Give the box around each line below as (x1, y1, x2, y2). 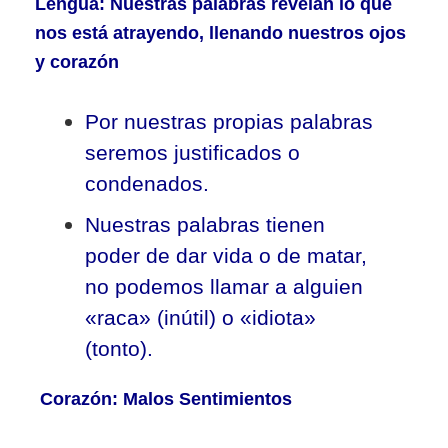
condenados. (85, 172, 209, 195)
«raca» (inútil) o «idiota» (85, 306, 316, 329)
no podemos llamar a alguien (85, 275, 363, 298)
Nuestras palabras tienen (85, 213, 325, 236)
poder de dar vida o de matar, (85, 244, 367, 267)
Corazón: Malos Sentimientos (40, 389, 292, 409)
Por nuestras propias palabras (85, 110, 373, 133)
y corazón (35, 52, 119, 72)
